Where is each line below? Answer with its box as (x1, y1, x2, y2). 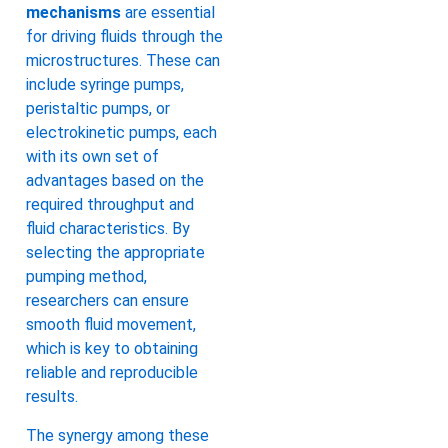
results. (26, 387, 78, 407)
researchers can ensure (26, 291, 189, 311)
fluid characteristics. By (26, 219, 190, 239)
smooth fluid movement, (26, 315, 196, 335)
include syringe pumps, (26, 75, 184, 95)
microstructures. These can (26, 51, 220, 71)
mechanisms (26, 3, 121, 23)
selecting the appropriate (26, 243, 205, 263)
